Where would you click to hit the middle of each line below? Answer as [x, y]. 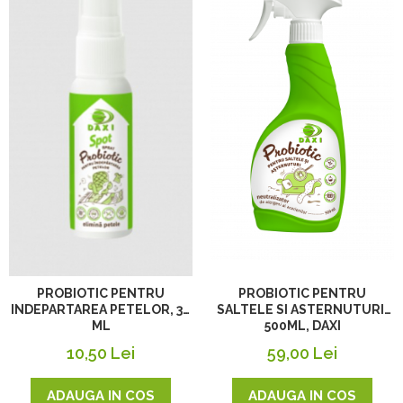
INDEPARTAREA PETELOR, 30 [101, 309]
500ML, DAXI [302, 325]
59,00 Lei [302, 353]
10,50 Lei [101, 353]
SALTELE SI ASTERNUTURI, [302, 309]
